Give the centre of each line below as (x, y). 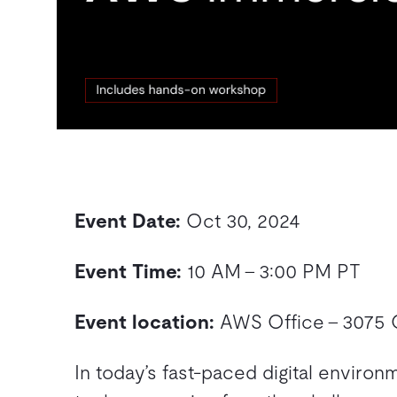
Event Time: (128, 272)
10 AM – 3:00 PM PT (271, 272)
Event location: (144, 322)
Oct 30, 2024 (241, 221)
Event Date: (128, 221)
